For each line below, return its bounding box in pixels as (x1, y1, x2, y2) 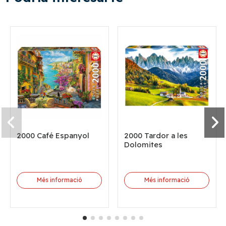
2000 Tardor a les (124, 131, 188, 141)
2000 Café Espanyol (17, 131, 90, 141)
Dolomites (124, 140, 163, 150)
